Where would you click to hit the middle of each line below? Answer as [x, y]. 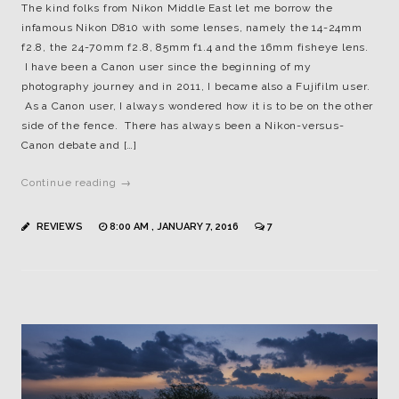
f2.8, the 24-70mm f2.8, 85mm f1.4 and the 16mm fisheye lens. [195, 47]
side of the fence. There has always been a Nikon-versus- [183, 125]
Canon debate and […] [80, 145]
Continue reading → [77, 182]
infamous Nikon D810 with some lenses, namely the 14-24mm [192, 27]
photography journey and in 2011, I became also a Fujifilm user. [196, 86]
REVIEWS [60, 226]
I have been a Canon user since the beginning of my [167, 66]
